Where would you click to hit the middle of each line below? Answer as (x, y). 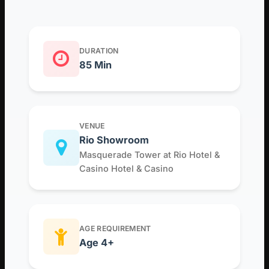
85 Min (95, 65)
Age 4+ (97, 243)
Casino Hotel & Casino (126, 169)
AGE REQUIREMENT (115, 229)
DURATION (99, 51)
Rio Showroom (114, 140)
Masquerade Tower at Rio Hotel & (150, 155)
